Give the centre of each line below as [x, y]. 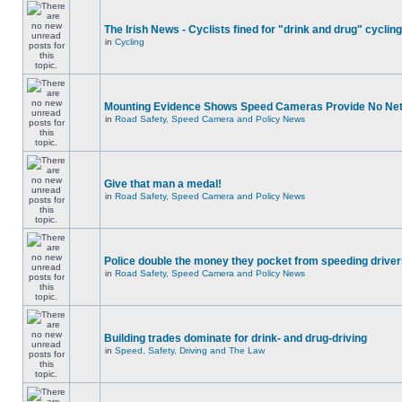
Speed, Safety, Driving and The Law [190, 350]
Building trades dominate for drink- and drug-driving [236, 338]
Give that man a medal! [163, 184]
